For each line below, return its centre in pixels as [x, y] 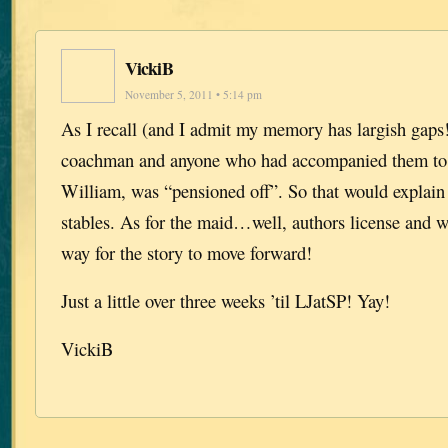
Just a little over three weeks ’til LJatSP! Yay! [225, 300]
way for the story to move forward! [186, 252]
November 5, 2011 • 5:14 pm [193, 94]
